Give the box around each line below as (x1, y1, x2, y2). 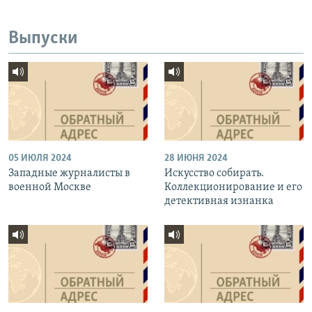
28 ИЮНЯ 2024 (164, 153, 228, 164)
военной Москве (8, 181, 91, 193)
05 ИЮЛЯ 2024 (8, 153, 72, 164)
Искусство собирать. (164, 167, 264, 179)
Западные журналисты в (8, 167, 130, 179)
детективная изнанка (164, 195, 274, 207)
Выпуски (8, 29, 78, 48)
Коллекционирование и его (164, 181, 302, 193)
